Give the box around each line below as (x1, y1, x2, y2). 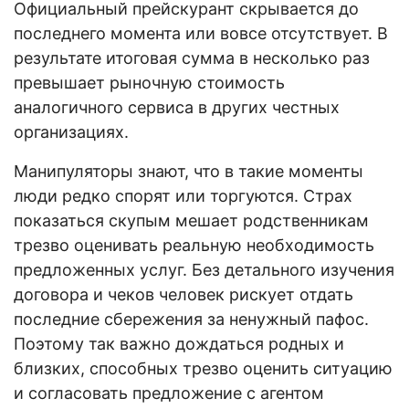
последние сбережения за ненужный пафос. (14, 309, 369, 329)
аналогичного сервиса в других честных (14, 97, 340, 117)
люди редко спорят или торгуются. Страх (14, 185, 352, 205)
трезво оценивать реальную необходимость (14, 235, 374, 255)
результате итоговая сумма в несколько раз (14, 47, 370, 68)
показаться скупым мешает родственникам (14, 210, 369, 230)
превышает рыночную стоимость (14, 72, 285, 92)
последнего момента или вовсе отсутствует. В (14, 23, 388, 43)
